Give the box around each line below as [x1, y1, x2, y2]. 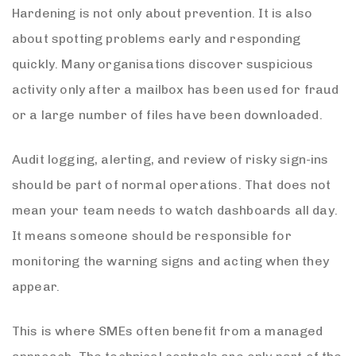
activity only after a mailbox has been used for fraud [12, 81, 339, 97]
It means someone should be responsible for [12, 227, 292, 243]
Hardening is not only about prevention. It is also [12, 5, 313, 21]
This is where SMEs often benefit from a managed [12, 323, 323, 339]
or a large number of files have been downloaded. [12, 106, 323, 122]
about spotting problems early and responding [12, 30, 301, 46]
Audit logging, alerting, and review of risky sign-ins [12, 151, 329, 167]
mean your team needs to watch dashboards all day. [12, 202, 338, 218]
